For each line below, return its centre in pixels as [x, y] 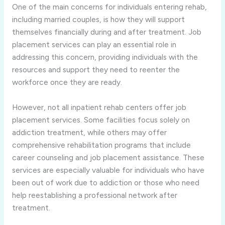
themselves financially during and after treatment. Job [106, 32]
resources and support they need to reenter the [96, 70]
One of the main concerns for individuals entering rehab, [109, 7]
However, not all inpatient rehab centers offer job [99, 107]
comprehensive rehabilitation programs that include [101, 145]
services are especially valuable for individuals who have [108, 170]
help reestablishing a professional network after [94, 195]
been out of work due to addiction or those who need [105, 183]
